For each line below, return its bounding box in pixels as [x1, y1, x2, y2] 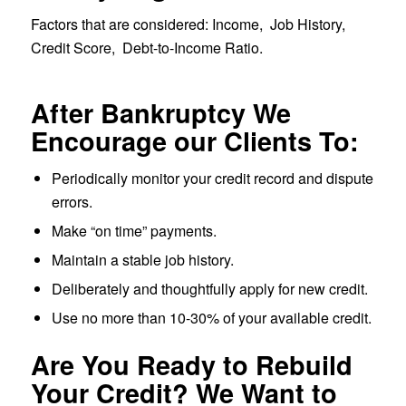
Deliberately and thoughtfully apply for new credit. [51, 278, 368, 300]
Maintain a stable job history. [51, 249, 234, 271]
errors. [51, 191, 92, 213]
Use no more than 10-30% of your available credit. [51, 307, 372, 329]
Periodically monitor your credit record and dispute [51, 168, 373, 189]
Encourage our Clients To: [30, 122, 359, 160]
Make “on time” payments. [51, 220, 217, 242]
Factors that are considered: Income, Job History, [30, 13, 349, 34]
